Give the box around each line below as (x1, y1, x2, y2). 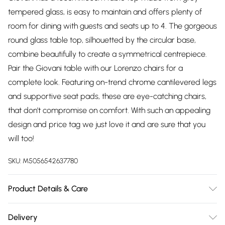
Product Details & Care (8, 184, 88, 193)
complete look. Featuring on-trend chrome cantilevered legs (8, 77, 216, 87)
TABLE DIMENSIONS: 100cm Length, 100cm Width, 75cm (8, 205, 200, 214)
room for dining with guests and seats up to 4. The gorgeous (8, 21, 217, 31)
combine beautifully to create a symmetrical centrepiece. (8, 49, 207, 59)
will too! (8, 134, 34, 143)
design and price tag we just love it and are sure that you (8, 120, 205, 129)
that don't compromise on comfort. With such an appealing (8, 105, 210, 115)
